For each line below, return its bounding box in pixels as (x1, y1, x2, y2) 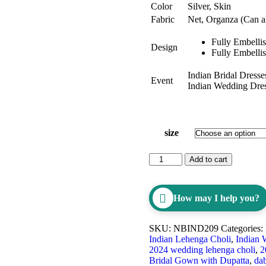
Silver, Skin (187, 1, 231, 12)
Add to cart (189, 155, 227, 164)
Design (150, 42, 178, 53)
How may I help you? (173, 192, 259, 203)
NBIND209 (173, 223, 218, 234)
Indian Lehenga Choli (148, 234, 231, 245)
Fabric (150, 14, 175, 25)
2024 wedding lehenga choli (148, 245, 255, 255)
